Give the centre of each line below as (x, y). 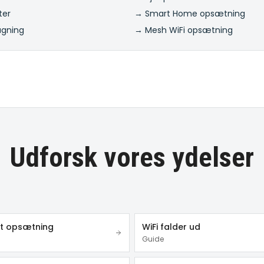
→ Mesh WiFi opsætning (184, 30)
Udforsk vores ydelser (132, 157)
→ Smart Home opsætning (190, 14)
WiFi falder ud (171, 227)
